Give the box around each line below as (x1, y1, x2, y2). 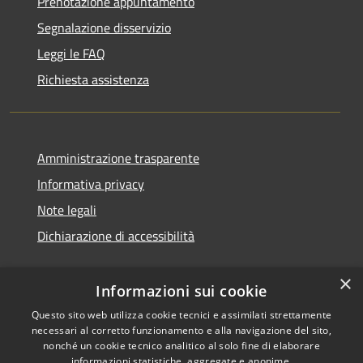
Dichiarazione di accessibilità (37, 226, 194, 246)
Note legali (37, 200, 96, 220)
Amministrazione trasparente (37, 148, 199, 169)
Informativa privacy (37, 174, 144, 194)
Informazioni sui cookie (96, 281, 267, 301)
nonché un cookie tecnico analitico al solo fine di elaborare (43, 339, 320, 352)
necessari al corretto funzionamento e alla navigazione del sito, (31, 323, 332, 337)
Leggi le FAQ (37, 44, 105, 64)
